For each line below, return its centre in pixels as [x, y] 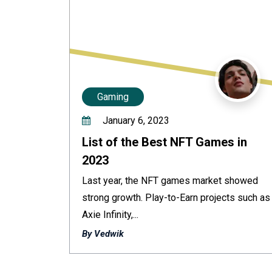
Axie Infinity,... [110, 215]
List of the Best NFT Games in [165, 142]
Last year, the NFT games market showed [170, 181]
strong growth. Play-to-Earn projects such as [176, 198]
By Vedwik [103, 234]
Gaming [113, 97]
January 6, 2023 [135, 121]
